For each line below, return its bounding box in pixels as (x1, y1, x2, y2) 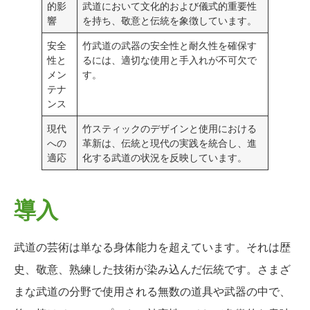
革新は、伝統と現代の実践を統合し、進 (82, 136, 257, 149)
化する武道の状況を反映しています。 (82, 150, 248, 164)
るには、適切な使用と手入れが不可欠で (82, 53, 257, 66)
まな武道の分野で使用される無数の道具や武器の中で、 (14, 283, 291, 299)
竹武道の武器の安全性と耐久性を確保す (82, 38, 257, 52)
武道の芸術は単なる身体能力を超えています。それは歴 (14, 239, 291, 255)
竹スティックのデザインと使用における (82, 121, 257, 135)
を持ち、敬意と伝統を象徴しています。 (82, 13, 257, 27)
